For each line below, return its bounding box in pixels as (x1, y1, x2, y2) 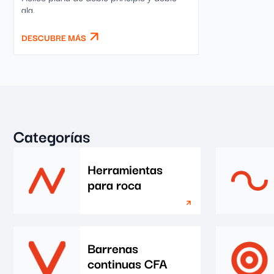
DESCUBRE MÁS (21, 31, 86, 44)
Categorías (13, 123, 90, 148)
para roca (87, 174, 141, 194)
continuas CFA (87, 253, 168, 273)
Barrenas (87, 238, 138, 257)
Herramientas (87, 159, 163, 179)
